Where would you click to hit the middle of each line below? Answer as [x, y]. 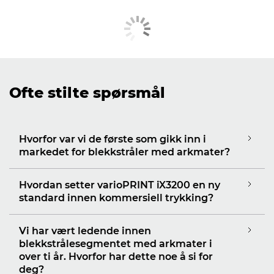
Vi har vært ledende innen [85, 231]
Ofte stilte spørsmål [87, 92]
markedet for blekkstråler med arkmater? [124, 152]
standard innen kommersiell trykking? [116, 198]
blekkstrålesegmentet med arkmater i [116, 243]
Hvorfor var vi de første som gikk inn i [113, 139]
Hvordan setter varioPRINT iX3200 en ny [120, 185]
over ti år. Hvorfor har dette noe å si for [116, 256]
